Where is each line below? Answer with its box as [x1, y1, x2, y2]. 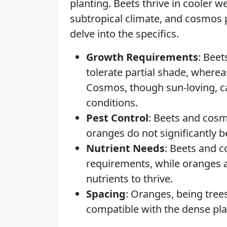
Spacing [86, 187, 126, 201]
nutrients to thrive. [86, 172, 173, 185]
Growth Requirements [86, 50, 198, 64]
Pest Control [86, 111, 148, 125]
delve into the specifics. [70, 27, 179, 41]
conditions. [86, 96, 138, 109]
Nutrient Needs [86, 141, 165, 155]
